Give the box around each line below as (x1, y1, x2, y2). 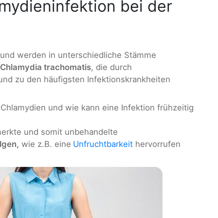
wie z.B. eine (19, 139, 71, 149)
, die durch (91, 62, 132, 72)
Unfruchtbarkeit (73, 139, 133, 149)
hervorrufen (133, 139, 181, 149)
